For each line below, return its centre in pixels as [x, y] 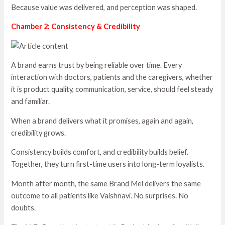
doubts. [24, 208]
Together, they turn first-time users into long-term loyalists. [108, 164]
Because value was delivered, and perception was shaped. [104, 7]
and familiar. [31, 101]
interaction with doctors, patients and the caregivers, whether [112, 77]
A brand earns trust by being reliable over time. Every [97, 65]
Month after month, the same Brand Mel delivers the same [106, 184]
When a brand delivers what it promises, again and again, [102, 121]
